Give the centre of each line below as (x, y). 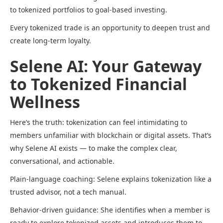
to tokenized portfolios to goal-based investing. (89, 10)
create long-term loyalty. (51, 41)
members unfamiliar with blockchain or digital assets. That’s (111, 135)
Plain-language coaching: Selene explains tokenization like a (111, 179)
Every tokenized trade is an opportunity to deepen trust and (110, 28)
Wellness (45, 102)
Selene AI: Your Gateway (106, 66)
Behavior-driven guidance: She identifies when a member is (110, 210)
